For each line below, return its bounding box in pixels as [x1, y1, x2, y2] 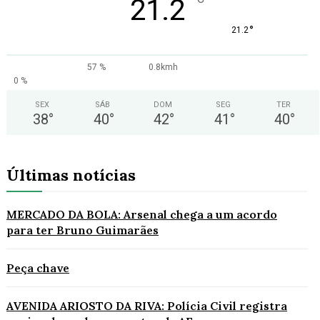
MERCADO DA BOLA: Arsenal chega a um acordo [6, 207, 277, 221]
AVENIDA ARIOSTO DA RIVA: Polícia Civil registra [6, 299, 287, 313]
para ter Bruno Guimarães [6, 223, 159, 237]
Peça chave [6, 261, 69, 275]
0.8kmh [148, 62, 178, 72]
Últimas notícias [6, 165, 136, 185]
